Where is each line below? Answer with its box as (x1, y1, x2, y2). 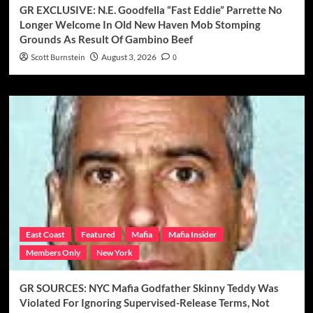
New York (96, 247, 133, 258)
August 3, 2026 (101, 51, 156, 62)
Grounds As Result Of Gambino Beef (19, 32, 193, 45)
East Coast (25, 228, 65, 240)
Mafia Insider (168, 228, 217, 240)
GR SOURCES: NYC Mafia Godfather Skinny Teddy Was (19, 281, 279, 294)
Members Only (25, 247, 80, 258)
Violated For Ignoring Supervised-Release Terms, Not (19, 296, 270, 309)
